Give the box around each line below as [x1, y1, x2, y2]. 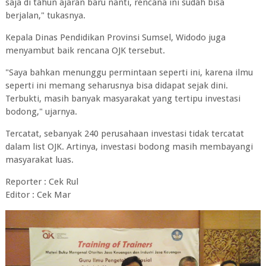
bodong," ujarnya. [5, 106, 77, 117]
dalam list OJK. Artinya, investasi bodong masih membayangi [5, 141, 253, 152]
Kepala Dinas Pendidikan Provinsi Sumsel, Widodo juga [5, 32, 226, 43]
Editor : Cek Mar [5, 189, 71, 200]
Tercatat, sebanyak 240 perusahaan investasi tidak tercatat [5, 128, 244, 139]
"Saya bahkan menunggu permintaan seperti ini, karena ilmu [5, 67, 253, 78]
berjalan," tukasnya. [5, 10, 85, 21]
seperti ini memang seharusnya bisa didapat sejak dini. [5, 80, 228, 91]
